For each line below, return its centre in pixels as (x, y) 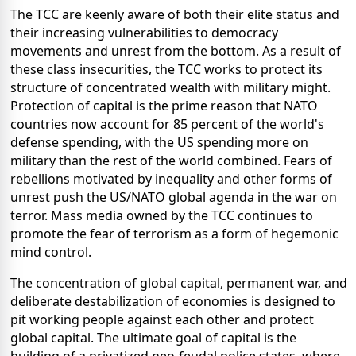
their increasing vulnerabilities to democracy (144, 32)
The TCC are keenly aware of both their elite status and (175, 14)
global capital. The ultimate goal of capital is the (153, 337)
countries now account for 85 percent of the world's (167, 124)
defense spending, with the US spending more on (159, 142)
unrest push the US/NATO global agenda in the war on (174, 197)
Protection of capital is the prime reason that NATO (164, 105)
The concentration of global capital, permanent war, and (179, 282)
